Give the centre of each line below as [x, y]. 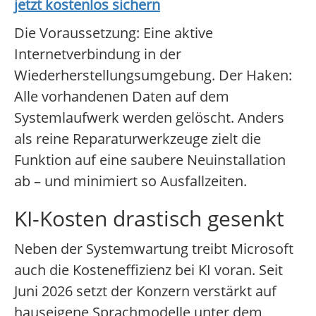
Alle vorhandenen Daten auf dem [122, 97]
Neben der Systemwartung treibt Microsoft [154, 249]
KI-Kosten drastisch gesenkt [149, 219]
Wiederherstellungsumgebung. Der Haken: [153, 75]
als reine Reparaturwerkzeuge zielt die [138, 139]
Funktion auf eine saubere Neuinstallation [150, 160]
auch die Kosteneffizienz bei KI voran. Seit [148, 270]
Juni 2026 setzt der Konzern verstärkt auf [145, 291]
